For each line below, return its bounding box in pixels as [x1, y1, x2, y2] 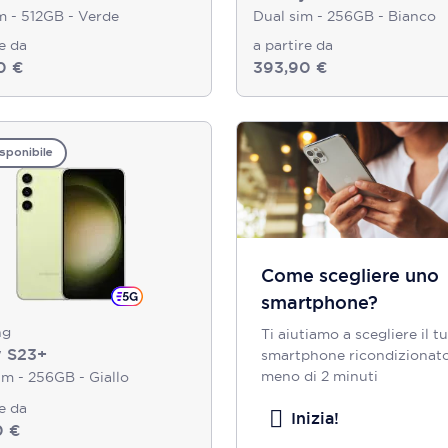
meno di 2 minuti [261, 367, 378, 385]
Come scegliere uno [261, 264, 439, 287]
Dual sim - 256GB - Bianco [253, 7, 436, 25]
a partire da [253, 36, 333, 54]
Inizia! [291, 408, 339, 429]
